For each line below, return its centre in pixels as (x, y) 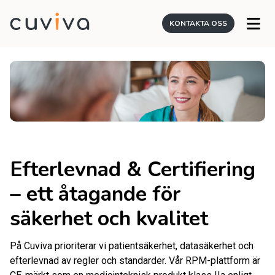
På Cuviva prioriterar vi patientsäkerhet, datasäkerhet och (132, 246)
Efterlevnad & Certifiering (133, 169)
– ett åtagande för (95, 194)
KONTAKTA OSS (198, 24)
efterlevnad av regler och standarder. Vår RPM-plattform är (135, 261)
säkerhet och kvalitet (109, 218)
